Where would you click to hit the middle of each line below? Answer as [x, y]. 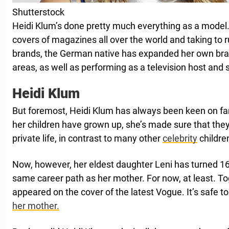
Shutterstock [38, 12]
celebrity [180, 138]
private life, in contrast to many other [87, 138]
